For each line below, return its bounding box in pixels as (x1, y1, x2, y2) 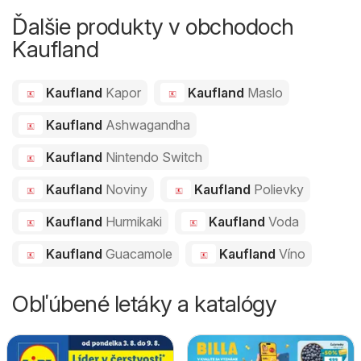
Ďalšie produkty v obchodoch (12, 13, 294, 41)
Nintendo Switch (105, 149, 202, 166)
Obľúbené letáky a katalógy (12, 290, 276, 318)
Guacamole (105, 246, 172, 263)
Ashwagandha (105, 117, 190, 134)
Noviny (105, 181, 147, 198)
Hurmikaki (105, 214, 162, 230)
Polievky (253, 181, 304, 198)
